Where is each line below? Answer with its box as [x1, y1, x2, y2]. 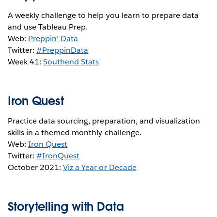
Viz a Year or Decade [63, 162, 137, 172]
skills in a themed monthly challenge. [8, 127, 143, 138]
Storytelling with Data [8, 199, 124, 214]
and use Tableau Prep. [8, 21, 90, 32]
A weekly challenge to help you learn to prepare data [8, 10, 199, 20]
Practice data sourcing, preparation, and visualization [8, 115, 201, 126]
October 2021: [8, 162, 63, 172]
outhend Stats [47, 56, 99, 67]
